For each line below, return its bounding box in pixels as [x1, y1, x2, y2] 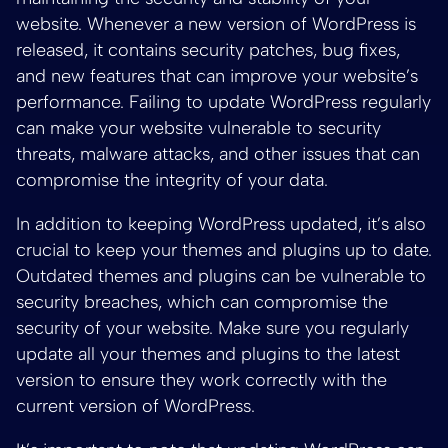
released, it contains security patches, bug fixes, [16, 38, 400, 61]
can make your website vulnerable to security [16, 116, 381, 139]
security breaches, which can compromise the [16, 290, 388, 313]
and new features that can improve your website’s [16, 64, 418, 87]
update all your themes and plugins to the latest [16, 342, 400, 365]
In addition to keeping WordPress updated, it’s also [16, 212, 426, 235]
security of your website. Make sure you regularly [16, 316, 409, 339]
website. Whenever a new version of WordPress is [16, 12, 416, 35]
